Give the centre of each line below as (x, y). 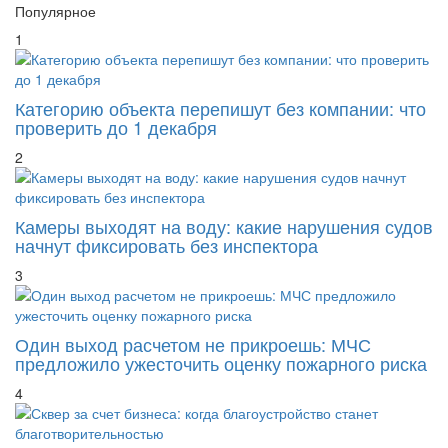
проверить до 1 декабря (116, 126)
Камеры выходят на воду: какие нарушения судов (224, 225)
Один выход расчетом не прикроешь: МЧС (193, 343)
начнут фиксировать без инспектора (166, 244)
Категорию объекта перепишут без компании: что (220, 107)
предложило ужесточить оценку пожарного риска (221, 362)
